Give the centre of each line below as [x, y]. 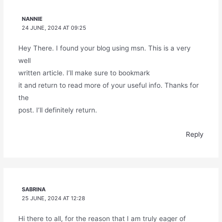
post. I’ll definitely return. [57, 110]
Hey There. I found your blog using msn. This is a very [104, 48]
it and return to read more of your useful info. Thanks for [108, 85]
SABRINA [34, 190]
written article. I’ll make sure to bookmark [84, 73]
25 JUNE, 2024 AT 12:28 [54, 198]
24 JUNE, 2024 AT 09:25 [54, 28]
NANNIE [32, 19]
